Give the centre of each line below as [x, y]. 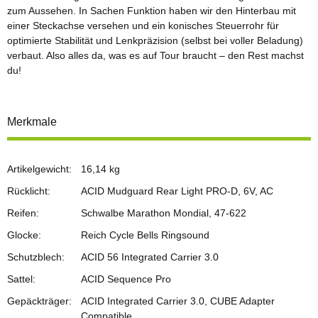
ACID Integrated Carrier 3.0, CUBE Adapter [178, 301]
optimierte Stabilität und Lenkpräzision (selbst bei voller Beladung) [155, 41]
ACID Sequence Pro [126, 279]
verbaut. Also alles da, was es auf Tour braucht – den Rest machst [155, 56]
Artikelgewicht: [39, 169]
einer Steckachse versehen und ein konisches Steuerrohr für [143, 26]
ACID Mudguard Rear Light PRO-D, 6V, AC [177, 191]
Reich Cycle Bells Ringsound [145, 235]
